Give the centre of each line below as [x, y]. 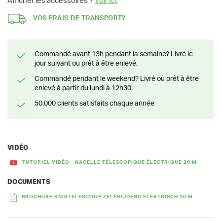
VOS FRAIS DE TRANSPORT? [79, 19]
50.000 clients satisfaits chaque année [96, 103]
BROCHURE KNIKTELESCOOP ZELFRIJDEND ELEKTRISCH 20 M [107, 197]
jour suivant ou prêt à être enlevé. [86, 63]
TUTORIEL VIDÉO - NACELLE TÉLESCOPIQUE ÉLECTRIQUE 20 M [110, 163]
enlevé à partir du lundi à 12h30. [84, 88]
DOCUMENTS [29, 183]
